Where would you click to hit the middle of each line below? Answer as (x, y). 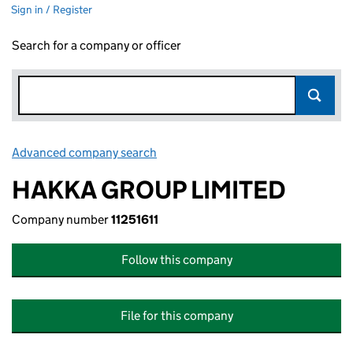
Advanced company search (84, 152)
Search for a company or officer (97, 45)
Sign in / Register (52, 9)
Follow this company (176, 260)
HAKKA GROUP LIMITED (149, 190)
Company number (61, 219)
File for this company (176, 316)
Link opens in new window (229, 152)
